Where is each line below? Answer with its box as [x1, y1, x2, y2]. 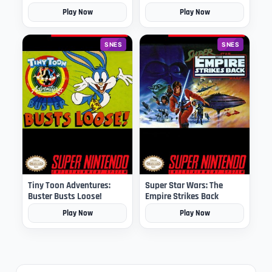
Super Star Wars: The [145, 180, 223, 192]
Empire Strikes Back [145, 191, 219, 203]
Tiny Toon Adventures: [28, 180, 110, 192]
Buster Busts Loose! [28, 191, 102, 203]
